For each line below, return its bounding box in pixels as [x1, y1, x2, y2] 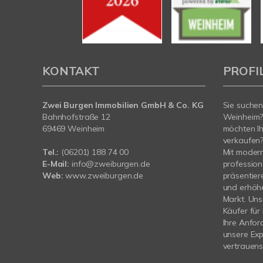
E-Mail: [42, 158, 70, 169]
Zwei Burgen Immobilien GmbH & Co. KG [42, 99, 204, 110]
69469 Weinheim [42, 123, 105, 134]
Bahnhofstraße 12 [42, 111, 110, 122]
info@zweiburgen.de [72, 158, 150, 169]
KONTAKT [42, 63, 100, 78]
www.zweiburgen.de [65, 170, 144, 181]
